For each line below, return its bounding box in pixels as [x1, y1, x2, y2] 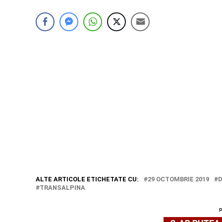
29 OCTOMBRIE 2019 [148, 175, 209, 183]
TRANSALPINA [40, 184, 85, 191]
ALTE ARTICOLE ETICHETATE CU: [36, 175, 139, 183]
